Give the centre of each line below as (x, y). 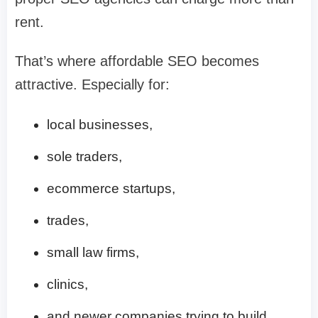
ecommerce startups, (111, 188)
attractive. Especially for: (92, 84)
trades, (68, 220)
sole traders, (84, 156)
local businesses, (100, 124)
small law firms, (93, 252)
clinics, (67, 284)
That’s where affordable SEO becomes (137, 61)
